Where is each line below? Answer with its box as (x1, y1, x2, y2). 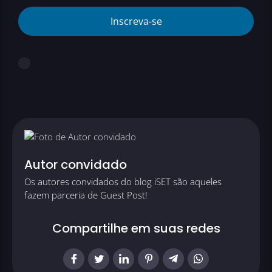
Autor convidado (24, 156, 127, 174)
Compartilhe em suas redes (52, 220, 220, 237)
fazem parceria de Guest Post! (24, 189, 148, 202)
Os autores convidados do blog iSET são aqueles (24, 175, 222, 188)
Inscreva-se (110, 15, 162, 29)
